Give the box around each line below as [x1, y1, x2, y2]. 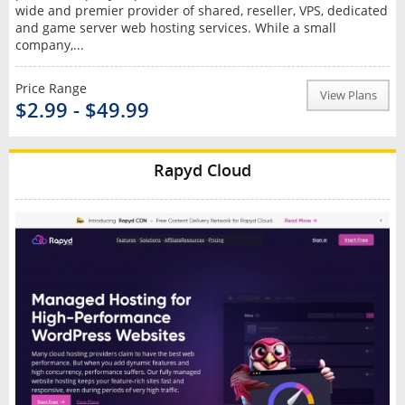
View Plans [319, 87, 377, 103]
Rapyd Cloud [154, 158, 251, 181]
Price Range [14, 79, 87, 97]
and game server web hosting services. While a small [14, 18, 336, 36]
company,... [14, 35, 84, 53]
